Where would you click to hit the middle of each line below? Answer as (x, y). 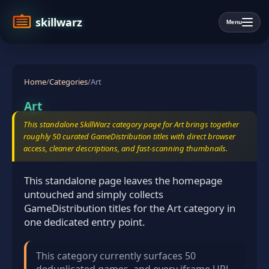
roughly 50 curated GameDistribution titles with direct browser (129, 136)
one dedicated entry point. (85, 222)
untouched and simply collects (94, 194)
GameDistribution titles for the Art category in (130, 208)
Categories (68, 82)
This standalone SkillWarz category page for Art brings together (131, 124)
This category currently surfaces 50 (116, 256)
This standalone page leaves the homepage (123, 180)
